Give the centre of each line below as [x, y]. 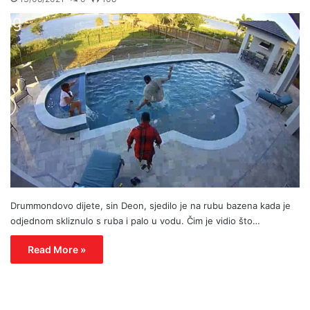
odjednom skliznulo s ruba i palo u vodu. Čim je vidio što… [135, 221]
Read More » [57, 250]
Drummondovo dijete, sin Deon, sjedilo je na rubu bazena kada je [151, 206]
